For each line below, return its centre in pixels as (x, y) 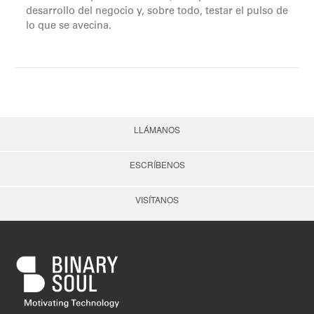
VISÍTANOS (157, 200)
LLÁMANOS (157, 130)
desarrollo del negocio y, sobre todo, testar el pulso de (157, 12)
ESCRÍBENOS (157, 165)
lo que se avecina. (69, 26)
